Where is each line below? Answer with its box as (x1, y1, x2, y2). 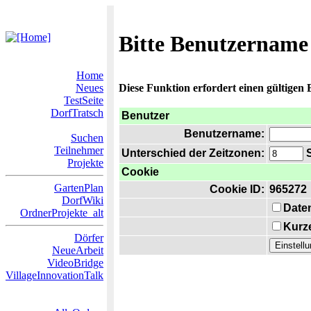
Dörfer (74, 232, 103, 244)
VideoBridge (47, 257, 103, 269)
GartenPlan (54, 182, 103, 194)
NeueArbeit (52, 244, 103, 256)
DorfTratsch (51, 107, 103, 119)
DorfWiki (62, 194, 103, 206)
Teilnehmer (54, 144, 103, 156)
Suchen (71, 132, 103, 144)
